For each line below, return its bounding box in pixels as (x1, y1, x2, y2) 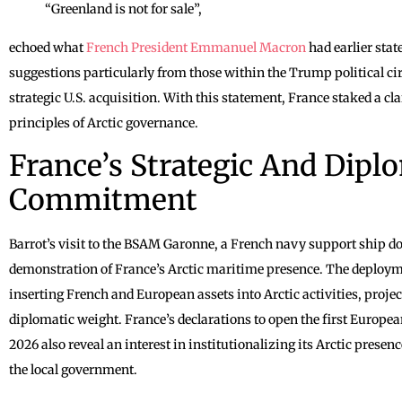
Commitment (9, 181, 197, 218)
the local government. (9, 361, 137, 378)
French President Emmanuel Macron (86, 39, 306, 56)
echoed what (9, 39, 86, 56)
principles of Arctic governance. (9, 114, 198, 131)
